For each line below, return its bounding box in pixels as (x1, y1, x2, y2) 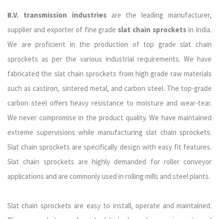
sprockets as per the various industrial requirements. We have (7, 54, 212, 64)
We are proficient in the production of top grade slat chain (7, 40, 212, 49)
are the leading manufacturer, (106, 10, 212, 20)
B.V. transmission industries (7, 10, 107, 20)
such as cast (7, 84, 46, 93)
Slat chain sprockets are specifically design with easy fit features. (7, 142, 212, 152)
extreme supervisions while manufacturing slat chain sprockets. (7, 128, 212, 137)
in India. (186, 25, 212, 34)
